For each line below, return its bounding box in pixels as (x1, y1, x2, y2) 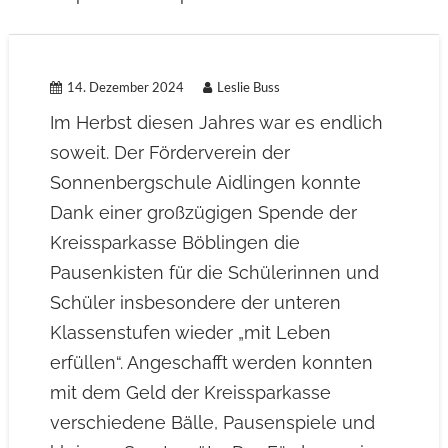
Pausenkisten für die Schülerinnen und (49, 262, 379, 283)
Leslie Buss (216, 82, 280, 95)
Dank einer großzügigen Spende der (49, 202, 357, 223)
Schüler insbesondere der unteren (49, 292, 341, 313)
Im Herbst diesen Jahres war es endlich (49, 112, 383, 133)
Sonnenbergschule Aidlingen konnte (49, 172, 361, 193)
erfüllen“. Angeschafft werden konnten (49, 352, 373, 373)
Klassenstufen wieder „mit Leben (49, 322, 331, 343)
